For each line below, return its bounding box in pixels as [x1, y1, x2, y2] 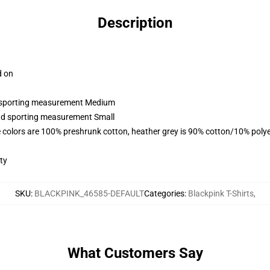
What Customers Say [67, 245, 203, 262]
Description [98, 14, 172, 31]
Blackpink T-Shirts [187, 189, 254, 198]
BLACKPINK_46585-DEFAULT [34, 189, 144, 198]
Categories [143, 189, 184, 198]
